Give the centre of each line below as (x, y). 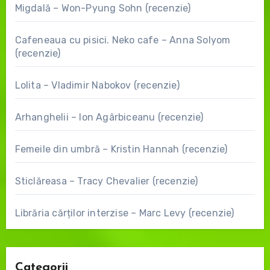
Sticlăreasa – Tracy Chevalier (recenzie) (106, 181)
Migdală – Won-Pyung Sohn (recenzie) (103, 8)
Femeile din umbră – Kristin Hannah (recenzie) (121, 149)
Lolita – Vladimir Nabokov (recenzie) (97, 86)
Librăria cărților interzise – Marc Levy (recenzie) (124, 213)
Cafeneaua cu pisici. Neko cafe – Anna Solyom (123, 40)
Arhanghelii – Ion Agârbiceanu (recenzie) (109, 118)
